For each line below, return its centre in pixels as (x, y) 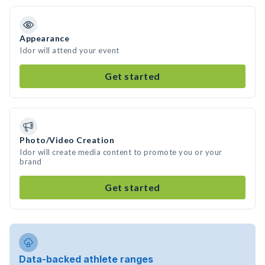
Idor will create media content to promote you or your (121, 152)
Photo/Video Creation (67, 140)
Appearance (44, 38)
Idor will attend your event (70, 50)
